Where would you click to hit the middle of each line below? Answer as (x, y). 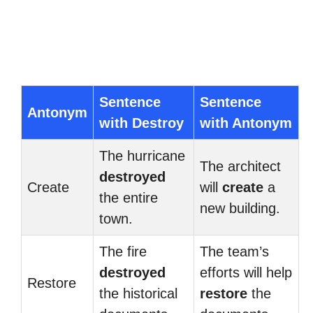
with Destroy (141, 123)
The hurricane (142, 156)
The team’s (234, 252)
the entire (129, 198)
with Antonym (246, 123)
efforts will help (246, 272)
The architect (240, 166)
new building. (240, 208)
